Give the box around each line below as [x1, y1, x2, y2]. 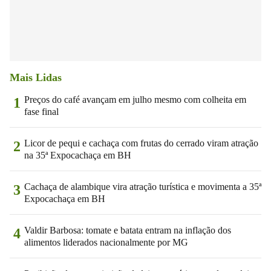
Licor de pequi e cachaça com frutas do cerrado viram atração [24, 137, 258, 148]
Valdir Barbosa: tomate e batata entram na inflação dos [24, 224, 231, 235]
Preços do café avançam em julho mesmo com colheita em [24, 94, 246, 105]
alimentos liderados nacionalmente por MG [24, 237, 188, 247]
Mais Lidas [10, 71, 62, 83]
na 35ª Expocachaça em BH [24, 149, 131, 160]
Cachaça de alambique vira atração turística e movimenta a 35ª [24, 181, 261, 192]
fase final [24, 106, 59, 117]
